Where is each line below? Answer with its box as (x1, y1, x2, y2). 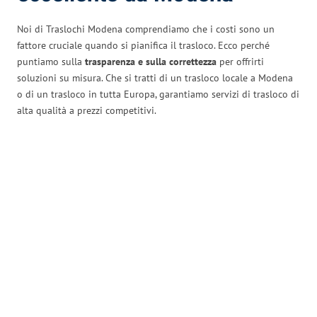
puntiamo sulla (17, 55, 85, 68)
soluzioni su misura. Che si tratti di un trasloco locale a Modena (17, 71, 293, 84)
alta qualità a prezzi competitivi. (17, 104, 156, 117)
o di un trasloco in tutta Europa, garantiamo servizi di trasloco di (17, 88, 299, 100)
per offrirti (217, 55, 264, 68)
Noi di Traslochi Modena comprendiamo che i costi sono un (17, 23, 275, 35)
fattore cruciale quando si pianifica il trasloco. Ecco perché (17, 39, 270, 52)
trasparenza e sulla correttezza (85, 55, 217, 68)
